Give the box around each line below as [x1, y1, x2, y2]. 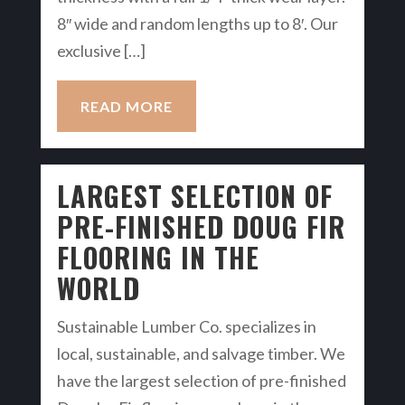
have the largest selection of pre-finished [56, 370, 346, 391]
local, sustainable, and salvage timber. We [56, 343, 345, 363]
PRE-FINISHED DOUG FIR [56, 205, 345, 247]
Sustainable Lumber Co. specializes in [56, 316, 316, 336]
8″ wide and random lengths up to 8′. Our [56, 14, 338, 33]
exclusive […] [56, 41, 146, 61]
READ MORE [80, 97, 173, 115]
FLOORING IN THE [56, 236, 259, 278]
